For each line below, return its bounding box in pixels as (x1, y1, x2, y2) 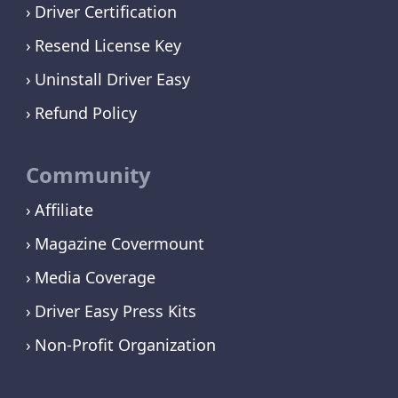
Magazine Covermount (34, 233, 204, 255)
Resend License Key (34, 35, 181, 57)
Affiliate (34, 199, 93, 221)
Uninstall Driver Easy (34, 68, 190, 91)
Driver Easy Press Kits (34, 300, 196, 322)
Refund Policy (34, 102, 137, 124)
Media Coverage (34, 267, 155, 289)
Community (25, 160, 151, 190)
